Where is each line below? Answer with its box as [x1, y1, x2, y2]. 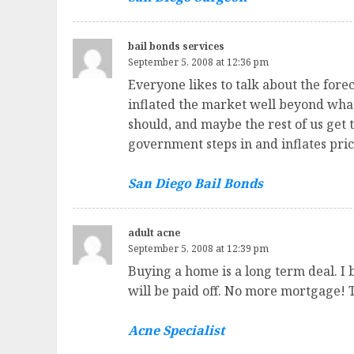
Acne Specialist [128, 322, 224, 340]
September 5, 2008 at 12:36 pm [128, 55, 269, 70]
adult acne [128, 226, 180, 240]
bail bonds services [128, 40, 224, 54]
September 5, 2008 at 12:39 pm [128, 242, 269, 256]
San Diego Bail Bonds [128, 175, 263, 193]
